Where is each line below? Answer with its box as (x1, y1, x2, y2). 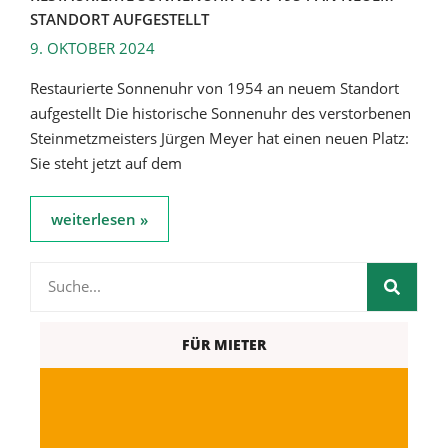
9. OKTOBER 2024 (30, 37, 155, 58)
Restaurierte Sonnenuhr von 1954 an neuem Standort (30, 77, 399, 98)
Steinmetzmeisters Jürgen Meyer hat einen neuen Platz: (30, 127, 409, 148)
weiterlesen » (51, 208, 148, 229)
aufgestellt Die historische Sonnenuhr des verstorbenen (30, 102, 411, 123)
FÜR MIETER (182, 334, 266, 354)
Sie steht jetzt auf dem (30, 152, 182, 173)
